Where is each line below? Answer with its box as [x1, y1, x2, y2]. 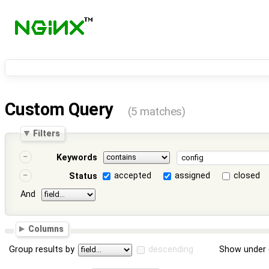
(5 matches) [127, 105, 186, 119]
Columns [28, 224, 64, 234]
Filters [33, 128, 61, 138]
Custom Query [5, 99, 117, 120]
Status [68, 171, 97, 182]
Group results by [9, 244, 75, 255]
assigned [175, 171, 211, 181]
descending [148, 244, 194, 255]
